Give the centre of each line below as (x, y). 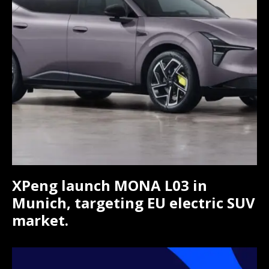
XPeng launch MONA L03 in (110, 186)
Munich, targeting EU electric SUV (134, 203)
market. (40, 220)
